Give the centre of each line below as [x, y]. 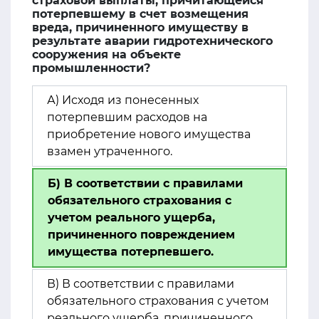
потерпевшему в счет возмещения [140, 14]
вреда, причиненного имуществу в [140, 27]
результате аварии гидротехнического [152, 41]
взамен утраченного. [110, 151]
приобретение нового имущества [149, 134]
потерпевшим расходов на [127, 117]
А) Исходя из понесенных [123, 100]
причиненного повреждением [141, 235]
